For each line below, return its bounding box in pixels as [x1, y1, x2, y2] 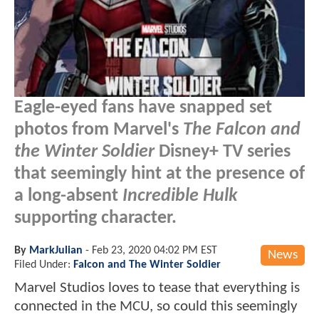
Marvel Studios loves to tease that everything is [14, 280, 300, 296]
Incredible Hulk [122, 187, 237, 205]
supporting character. [14, 209, 177, 227]
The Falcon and [183, 120, 300, 139]
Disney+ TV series [155, 142, 291, 161]
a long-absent [14, 187, 122, 205]
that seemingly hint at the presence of [14, 164, 305, 183]
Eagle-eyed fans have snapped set [14, 98, 272, 117]
